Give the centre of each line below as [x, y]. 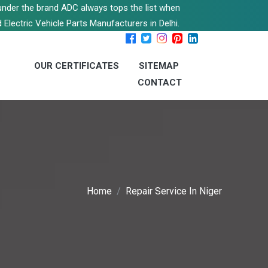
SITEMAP [159, 66]
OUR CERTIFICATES [77, 66]
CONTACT [160, 83]
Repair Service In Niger [174, 191]
